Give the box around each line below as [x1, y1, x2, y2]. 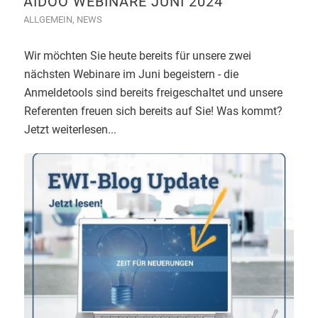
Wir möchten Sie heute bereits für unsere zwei [23, 49, 251, 63]
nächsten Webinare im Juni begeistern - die [23, 67, 238, 82]
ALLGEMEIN [23, 14, 72, 26]
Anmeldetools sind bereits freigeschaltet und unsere [23, 86, 283, 100]
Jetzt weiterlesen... [23, 123, 116, 137]
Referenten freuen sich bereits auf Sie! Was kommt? [23, 104, 283, 119]
